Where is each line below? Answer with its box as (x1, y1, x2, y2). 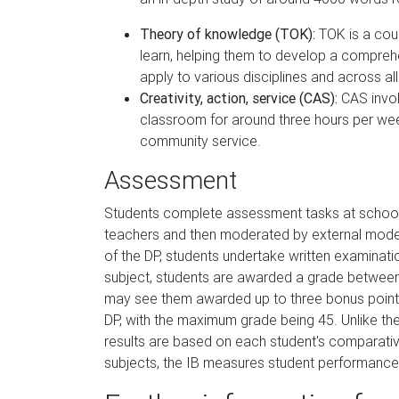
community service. (140, 132, 261, 150)
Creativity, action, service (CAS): (140, 89, 341, 107)
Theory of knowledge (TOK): (140, 25, 315, 43)
